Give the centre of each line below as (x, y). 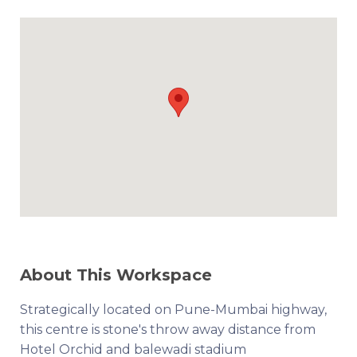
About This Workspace (116, 275)
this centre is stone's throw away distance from (168, 330)
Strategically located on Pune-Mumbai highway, (173, 310)
